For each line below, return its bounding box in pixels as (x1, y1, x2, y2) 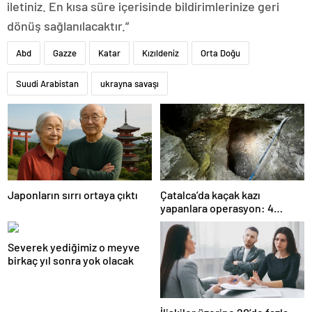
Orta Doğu (201, 47, 240, 58)
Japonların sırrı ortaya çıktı (8, 188, 138, 202)
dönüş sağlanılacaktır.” (7, 18, 129, 33)
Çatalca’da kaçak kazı (160, 188, 260, 202)
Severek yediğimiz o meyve (8, 240, 140, 254)
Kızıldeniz (142, 47, 179, 58)
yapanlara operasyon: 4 (160, 201, 274, 215)
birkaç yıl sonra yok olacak (8, 253, 134, 267)
